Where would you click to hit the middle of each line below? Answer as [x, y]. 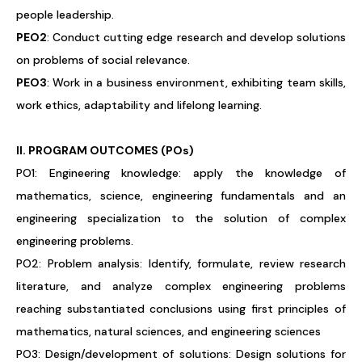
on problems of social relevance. [103, 60]
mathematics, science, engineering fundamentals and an [181, 196]
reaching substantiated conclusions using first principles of [181, 309]
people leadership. [65, 15]
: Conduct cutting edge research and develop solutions [196, 37]
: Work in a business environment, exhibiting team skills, [196, 82]
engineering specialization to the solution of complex [181, 218]
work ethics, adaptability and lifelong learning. [139, 105]
